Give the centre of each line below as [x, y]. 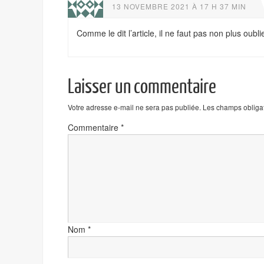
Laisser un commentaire [142, 87]
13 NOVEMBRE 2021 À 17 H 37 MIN [179, 6]
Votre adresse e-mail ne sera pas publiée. [134, 107]
